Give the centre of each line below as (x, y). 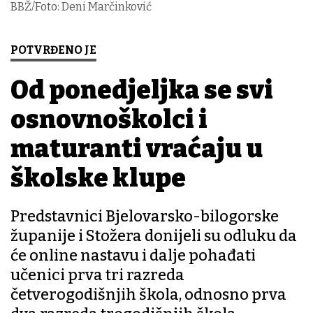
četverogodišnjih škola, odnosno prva (148, 295)
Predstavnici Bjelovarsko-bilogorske (145, 217)
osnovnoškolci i (109, 120)
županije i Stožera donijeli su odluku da (154, 236)
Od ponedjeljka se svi (142, 90)
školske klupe (98, 179)
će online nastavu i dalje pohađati (133, 256)
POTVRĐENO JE (53, 50)
